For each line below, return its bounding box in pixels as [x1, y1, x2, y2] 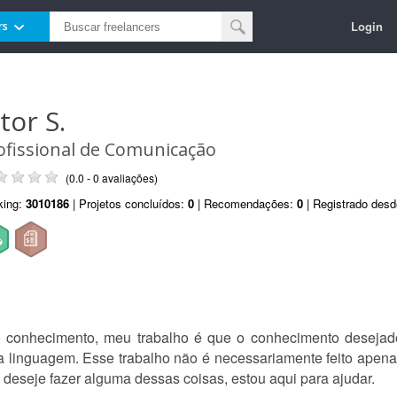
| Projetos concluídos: [69, 195, 188, 212]
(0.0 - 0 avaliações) [66, 170, 158, 185]
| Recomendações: [194, 195, 297, 212]
